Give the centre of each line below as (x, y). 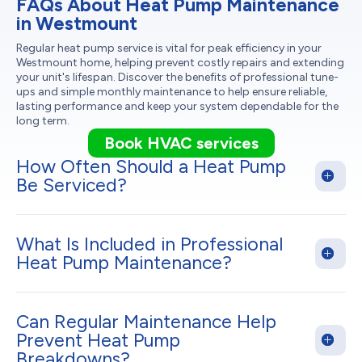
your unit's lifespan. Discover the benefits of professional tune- (177, 77)
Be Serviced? (72, 185)
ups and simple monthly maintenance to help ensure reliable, (172, 91)
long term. (43, 120)
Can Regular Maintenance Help (146, 321)
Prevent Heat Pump (98, 340)
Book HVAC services (181, 143)
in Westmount (77, 23)
